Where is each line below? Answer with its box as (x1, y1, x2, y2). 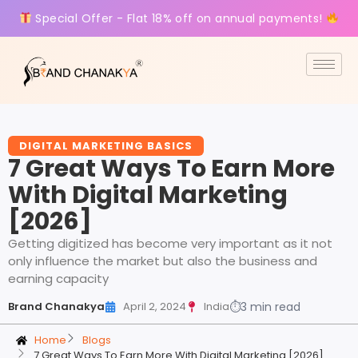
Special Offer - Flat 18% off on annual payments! (32, 10, 326, 26)
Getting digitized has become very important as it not (8, 235, 332, 253)
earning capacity (8, 270, 109, 288)
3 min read (241, 299, 300, 316)
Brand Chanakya (8, 299, 105, 315)
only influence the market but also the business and (8, 253, 317, 270)
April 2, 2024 (122, 299, 186, 315)
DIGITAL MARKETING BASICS (19, 138, 193, 154)
